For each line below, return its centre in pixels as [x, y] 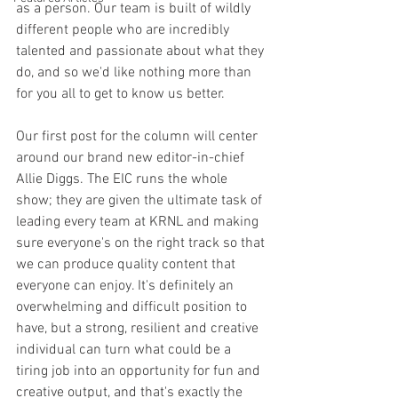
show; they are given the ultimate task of [141, 201]
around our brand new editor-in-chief [132, 158]
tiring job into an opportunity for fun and [140, 371]
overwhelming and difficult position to [133, 307]
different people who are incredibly [124, 30]
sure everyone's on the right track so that [142, 243]
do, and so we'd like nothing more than [135, 73]
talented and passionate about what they [142, 52]
